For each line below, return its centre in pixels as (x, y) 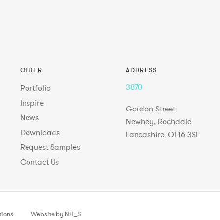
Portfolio (35, 88)
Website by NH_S (56, 214)
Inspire (32, 102)
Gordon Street (151, 108)
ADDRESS (141, 69)
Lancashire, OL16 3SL (163, 134)
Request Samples (50, 147)
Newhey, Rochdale (159, 121)
